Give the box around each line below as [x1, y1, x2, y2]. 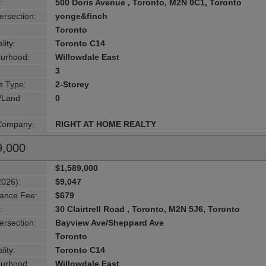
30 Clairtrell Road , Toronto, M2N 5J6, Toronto [55, 204, 240, 214]
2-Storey [55, 79, 90, 89]
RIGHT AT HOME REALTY [55, 119, 157, 129]
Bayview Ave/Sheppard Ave [55, 217, 164, 227]
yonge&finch [55, 11, 108, 21]
